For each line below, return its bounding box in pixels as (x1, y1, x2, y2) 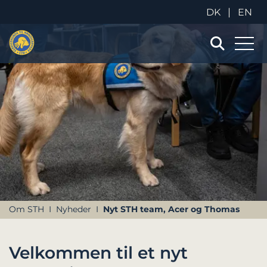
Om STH (9, 204, 44, 215)
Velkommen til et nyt (9, 242, 188, 263)
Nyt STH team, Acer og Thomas (103, 204, 240, 215)
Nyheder (55, 204, 91, 215)
